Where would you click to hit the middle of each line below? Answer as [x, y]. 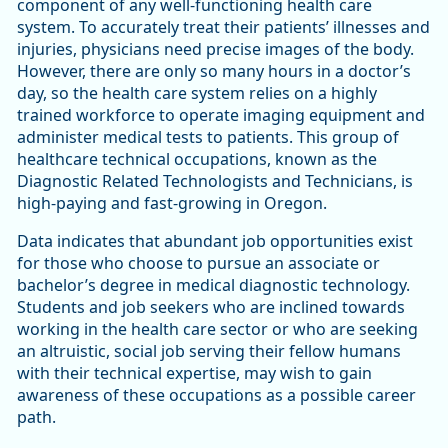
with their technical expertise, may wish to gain [194, 373]
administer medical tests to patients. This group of [208, 137]
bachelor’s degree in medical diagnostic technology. [213, 285]
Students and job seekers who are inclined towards [211, 307]
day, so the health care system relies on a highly [197, 93]
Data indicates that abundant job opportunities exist [215, 241]
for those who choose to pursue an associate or [198, 263]
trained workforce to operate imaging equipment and [221, 115]
